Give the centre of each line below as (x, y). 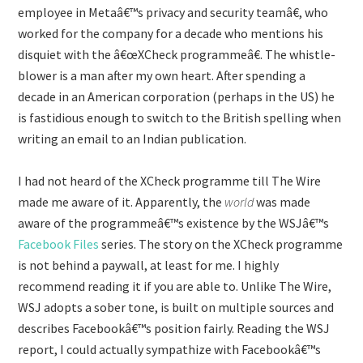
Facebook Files (59, 244)
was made (282, 202)
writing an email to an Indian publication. (132, 139)
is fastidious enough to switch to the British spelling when (180, 117)
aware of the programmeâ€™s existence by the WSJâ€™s (174, 223)
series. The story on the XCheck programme (221, 244)
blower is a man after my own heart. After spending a (162, 75)
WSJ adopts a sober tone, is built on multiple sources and (176, 307)
